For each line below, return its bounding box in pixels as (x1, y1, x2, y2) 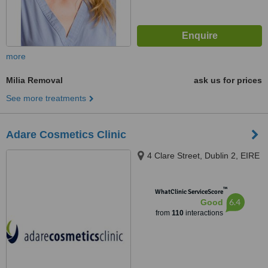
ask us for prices (194, 75, 262, 85)
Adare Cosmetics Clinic (6, 129, 126, 141)
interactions (183, 209, 223, 217)
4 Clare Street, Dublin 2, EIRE (147, 151, 260, 160)
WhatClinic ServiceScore (154, 188, 223, 196)
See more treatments (6, 93, 86, 103)
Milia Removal (6, 75, 63, 85)
